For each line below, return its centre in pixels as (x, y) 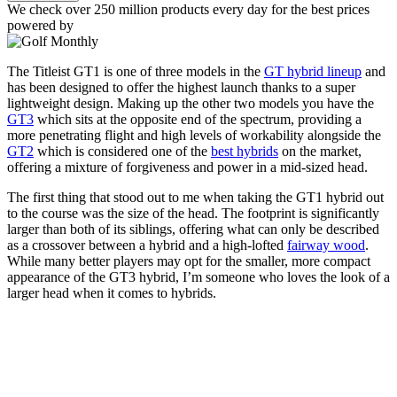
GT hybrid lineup (313, 72)
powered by (40, 26)
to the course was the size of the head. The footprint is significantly (193, 214)
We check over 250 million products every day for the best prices (188, 10)
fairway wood (326, 245)
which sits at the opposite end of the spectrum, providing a (198, 120)
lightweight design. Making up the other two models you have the (191, 104)
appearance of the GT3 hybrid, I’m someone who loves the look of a (198, 277)
